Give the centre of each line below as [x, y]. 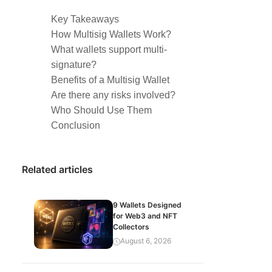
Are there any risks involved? [113, 95]
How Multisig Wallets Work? [111, 34]
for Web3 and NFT [145, 216]
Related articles [57, 169]
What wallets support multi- [109, 49]
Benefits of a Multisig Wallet [110, 80]
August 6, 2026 [146, 241]
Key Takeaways [85, 19]
